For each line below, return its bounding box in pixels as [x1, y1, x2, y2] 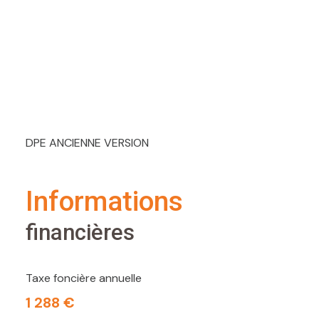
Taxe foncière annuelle [26, 271, 142, 286]
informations [33, 185, 183, 219]
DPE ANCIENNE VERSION [26, 135, 149, 151]
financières [26, 219, 135, 246]
